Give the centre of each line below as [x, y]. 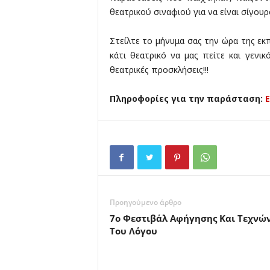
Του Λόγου [133, 231]
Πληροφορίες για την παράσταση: [187, 99]
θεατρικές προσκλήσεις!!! [159, 70]
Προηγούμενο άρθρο [145, 202]
